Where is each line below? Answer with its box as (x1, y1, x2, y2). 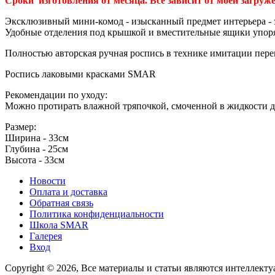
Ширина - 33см (5, 133, 69, 144)
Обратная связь (29, 198, 93, 209)
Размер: (5, 122, 36, 133)
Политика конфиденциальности (29, 209, 164, 220)
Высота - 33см (5, 155, 64, 166)
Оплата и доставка (29, 187, 107, 198)
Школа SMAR (29, 220, 88, 231)
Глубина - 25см (5, 144, 68, 155)
